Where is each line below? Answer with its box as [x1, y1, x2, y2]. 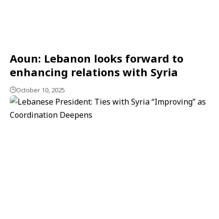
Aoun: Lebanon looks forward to [10, 50, 183, 66]
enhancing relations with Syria [10, 64, 178, 79]
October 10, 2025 [16, 85, 65, 94]
